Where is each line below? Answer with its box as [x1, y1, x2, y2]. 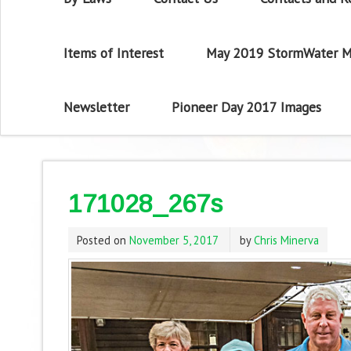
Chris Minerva [253, 232, 319, 248]
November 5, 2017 [128, 232, 219, 248]
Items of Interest [63, 43, 165, 62]
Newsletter [63, 98, 130, 117]
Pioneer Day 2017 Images [171, 98, 321, 117]
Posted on [76, 232, 129, 248]
